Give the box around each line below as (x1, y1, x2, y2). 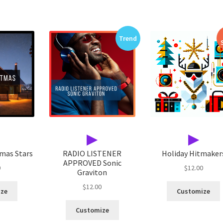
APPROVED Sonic (63, 157, 121, 168)
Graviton (77, 167, 108, 177)
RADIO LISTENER (63, 148, 122, 158)
